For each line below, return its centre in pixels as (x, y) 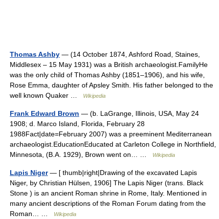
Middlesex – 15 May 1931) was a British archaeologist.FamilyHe (109, 65)
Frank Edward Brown (44, 113)
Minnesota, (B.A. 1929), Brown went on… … (81, 154)
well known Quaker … (46, 95)
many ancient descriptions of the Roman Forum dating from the (108, 203)
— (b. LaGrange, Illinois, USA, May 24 (139, 113)
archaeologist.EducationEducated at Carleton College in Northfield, (113, 144)
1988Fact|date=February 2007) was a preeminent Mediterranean (111, 134)
